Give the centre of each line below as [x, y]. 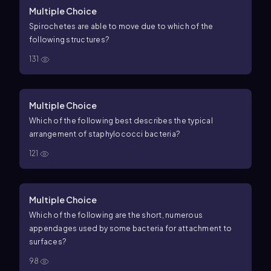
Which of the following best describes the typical [121, 121]
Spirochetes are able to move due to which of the [121, 26]
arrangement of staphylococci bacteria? [105, 134]
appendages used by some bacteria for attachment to [130, 228]
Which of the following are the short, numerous [116, 215]
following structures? [70, 40]
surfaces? [48, 242]
